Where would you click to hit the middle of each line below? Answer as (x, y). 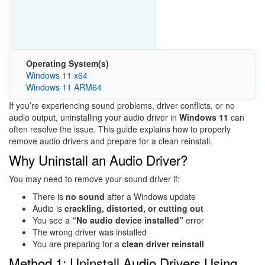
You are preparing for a (77, 243)
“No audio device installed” (128, 220)
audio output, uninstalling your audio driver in (94, 117)
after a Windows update (150, 196)
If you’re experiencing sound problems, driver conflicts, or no (122, 105)
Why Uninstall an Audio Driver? (98, 159)
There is (49, 196)
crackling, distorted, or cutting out (134, 208)
